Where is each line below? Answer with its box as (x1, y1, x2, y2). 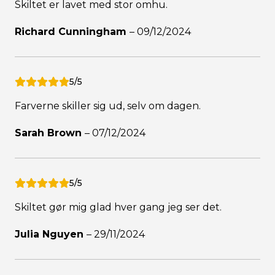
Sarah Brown (15, 127, 85, 139)
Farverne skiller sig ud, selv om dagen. (15, 100, 201, 112)
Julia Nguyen (15, 228, 87, 241)
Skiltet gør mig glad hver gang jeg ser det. (15, 201, 222, 214)
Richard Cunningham (15, 26, 130, 38)
